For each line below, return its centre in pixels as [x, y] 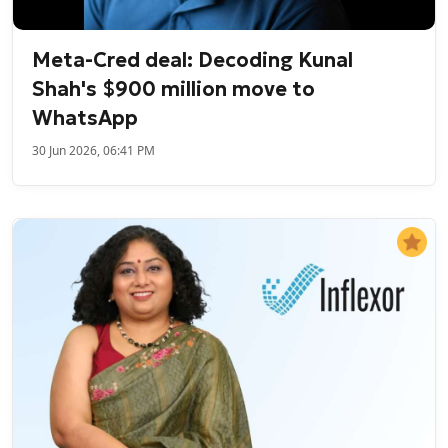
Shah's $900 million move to [174, 89]
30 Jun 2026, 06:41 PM [94, 151]
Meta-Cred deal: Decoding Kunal [193, 60]
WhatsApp [85, 118]
